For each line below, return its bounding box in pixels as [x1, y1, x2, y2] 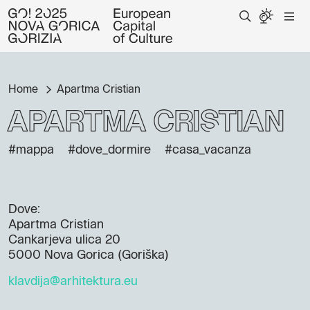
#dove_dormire [68, 144, 151, 156]
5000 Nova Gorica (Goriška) [8, 249, 169, 262]
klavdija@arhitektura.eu [8, 275, 138, 288]
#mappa [8, 144, 54, 156]
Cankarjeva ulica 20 [8, 234, 120, 246]
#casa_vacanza [165, 144, 251, 156]
